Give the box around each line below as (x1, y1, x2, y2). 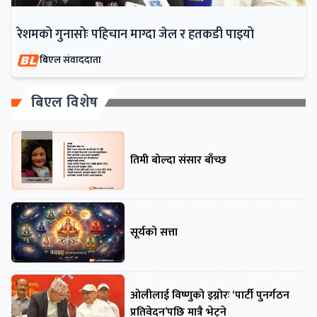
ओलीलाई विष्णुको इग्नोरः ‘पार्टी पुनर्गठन (130, 285, 289, 305)
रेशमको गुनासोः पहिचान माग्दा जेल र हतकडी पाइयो (17, 24, 254, 46)
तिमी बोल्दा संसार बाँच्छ (130, 151, 226, 171)
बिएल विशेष (31, 91, 98, 115)
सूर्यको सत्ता (130, 222, 178, 242)
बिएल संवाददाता (40, 52, 101, 69)
